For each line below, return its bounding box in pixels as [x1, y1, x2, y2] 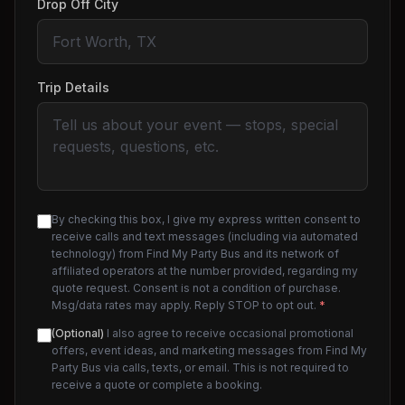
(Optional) [52, 326, 104, 340]
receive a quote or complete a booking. [52, 378, 262, 391]
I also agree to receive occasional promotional [104, 326, 353, 340]
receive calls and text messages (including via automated [52, 230, 358, 243]
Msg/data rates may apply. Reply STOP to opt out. [52, 298, 319, 312]
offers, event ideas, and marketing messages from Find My [52, 344, 367, 357]
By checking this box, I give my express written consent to [52, 212, 361, 226]
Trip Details [37, 80, 109, 95]
